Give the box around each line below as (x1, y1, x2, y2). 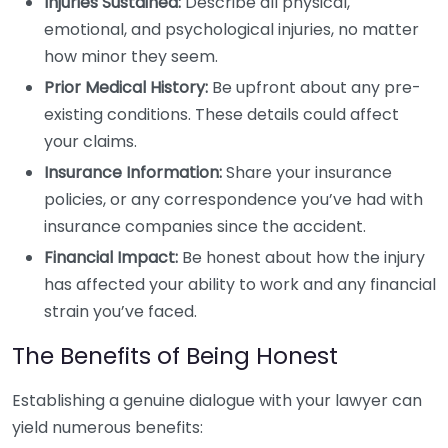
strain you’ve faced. (44, 300, 197, 323)
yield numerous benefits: (12, 416, 203, 439)
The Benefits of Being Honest (12, 339, 338, 372)
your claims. (44, 130, 137, 153)
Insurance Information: (44, 161, 222, 184)
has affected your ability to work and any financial (44, 273, 436, 296)
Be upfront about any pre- (208, 76, 421, 99)
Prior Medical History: (44, 76, 208, 99)
